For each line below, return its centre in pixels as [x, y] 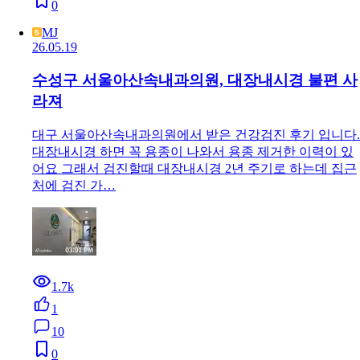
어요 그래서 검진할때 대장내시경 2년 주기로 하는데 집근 [194, 168]
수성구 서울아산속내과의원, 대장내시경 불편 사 [195, 80]
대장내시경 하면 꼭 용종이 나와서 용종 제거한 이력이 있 [193, 151]
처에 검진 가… [74, 185]
